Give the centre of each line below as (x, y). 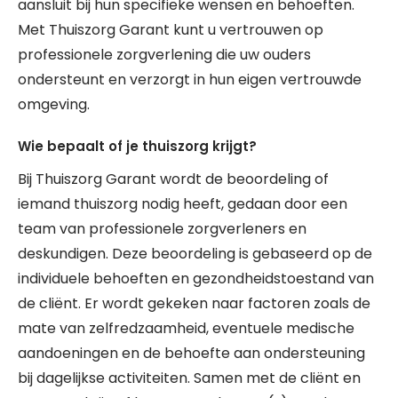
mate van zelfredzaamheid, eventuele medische (186, 328)
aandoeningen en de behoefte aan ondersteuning (191, 353)
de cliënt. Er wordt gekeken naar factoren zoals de (194, 303)
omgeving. (54, 104)
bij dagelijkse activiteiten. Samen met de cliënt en (189, 378)
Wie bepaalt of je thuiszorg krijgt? (137, 146)
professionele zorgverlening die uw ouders (164, 55)
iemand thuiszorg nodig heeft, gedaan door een (183, 204)
